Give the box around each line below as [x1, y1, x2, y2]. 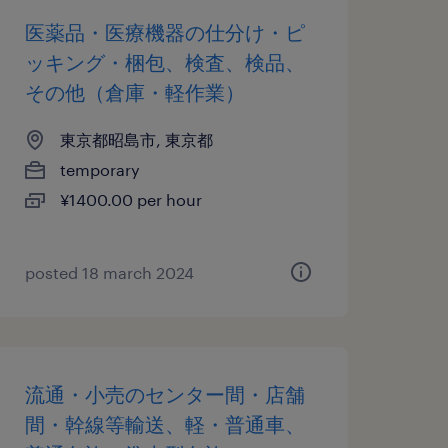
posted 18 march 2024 [24, 263, 194, 282]
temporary [59, 160, 140, 179]
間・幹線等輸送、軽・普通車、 [24, 412, 305, 436]
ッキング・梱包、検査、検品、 [24, 50, 305, 74]
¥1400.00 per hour [59, 190, 202, 209]
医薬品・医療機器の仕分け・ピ [24, 20, 305, 44]
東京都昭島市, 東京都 [59, 130, 213, 149]
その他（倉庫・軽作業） [24, 80, 245, 104]
